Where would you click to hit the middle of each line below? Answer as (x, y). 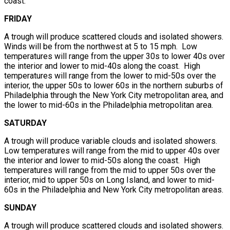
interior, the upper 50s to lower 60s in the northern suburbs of (114, 85)
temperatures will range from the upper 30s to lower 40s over (114, 56)
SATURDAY (25, 123)
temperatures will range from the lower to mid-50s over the (110, 75)
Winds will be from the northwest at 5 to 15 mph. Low (101, 46)
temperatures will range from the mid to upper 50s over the (110, 170)
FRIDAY (18, 18)
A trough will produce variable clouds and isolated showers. (112, 141)
